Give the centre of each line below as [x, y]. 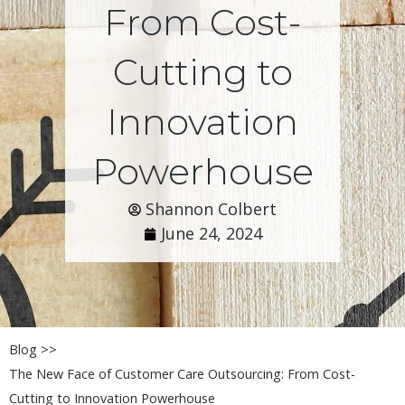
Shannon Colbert [211, 209]
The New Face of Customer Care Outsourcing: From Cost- [182, 374]
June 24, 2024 [211, 233]
